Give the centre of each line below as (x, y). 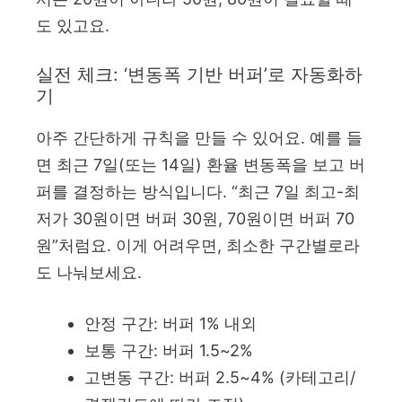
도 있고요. (73, 25)
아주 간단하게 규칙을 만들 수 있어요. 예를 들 (199, 137)
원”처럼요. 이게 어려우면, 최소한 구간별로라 (198, 245)
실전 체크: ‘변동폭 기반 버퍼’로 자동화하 (199, 74)
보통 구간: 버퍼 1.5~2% (169, 350)
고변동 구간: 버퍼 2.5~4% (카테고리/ (220, 377)
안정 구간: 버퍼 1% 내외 (170, 323)
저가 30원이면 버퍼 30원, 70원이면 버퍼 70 (195, 218)
